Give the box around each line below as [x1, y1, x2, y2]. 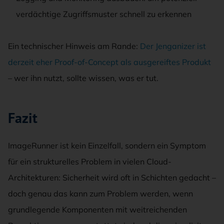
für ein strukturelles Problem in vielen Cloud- [8, 156, 171, 166]
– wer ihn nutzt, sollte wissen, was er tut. [8, 72, 158, 83]
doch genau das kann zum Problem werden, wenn [8, 188, 193, 198]
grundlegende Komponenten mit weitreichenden [8, 204, 187, 214]
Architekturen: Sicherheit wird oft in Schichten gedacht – [8, 172, 216, 182]
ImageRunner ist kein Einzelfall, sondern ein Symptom [8, 140, 206, 150]
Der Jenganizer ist [140, 40, 206, 51]
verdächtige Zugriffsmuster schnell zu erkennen [16, 8, 191, 19]
